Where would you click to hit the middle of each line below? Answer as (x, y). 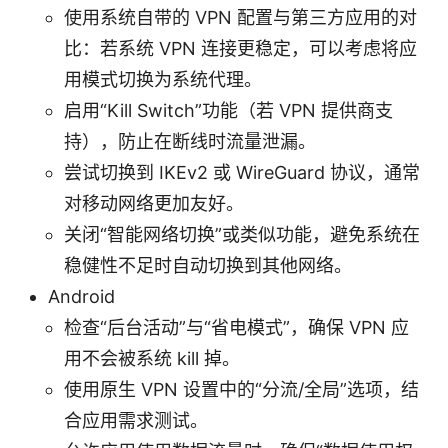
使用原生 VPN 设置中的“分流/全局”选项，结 (241, 389)
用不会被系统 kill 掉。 (152, 358)
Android (81, 296)
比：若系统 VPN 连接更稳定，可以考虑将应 (240, 48)
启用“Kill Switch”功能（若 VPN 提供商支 (228, 110)
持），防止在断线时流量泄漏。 (190, 141)
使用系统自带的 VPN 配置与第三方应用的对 (240, 17)
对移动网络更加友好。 (154, 203)
